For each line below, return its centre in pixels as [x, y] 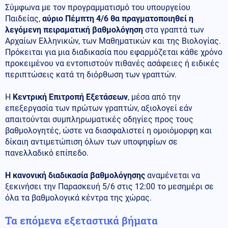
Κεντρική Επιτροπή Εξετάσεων [69, 97]
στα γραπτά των [174, 30]
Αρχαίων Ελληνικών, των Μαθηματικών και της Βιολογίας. [113, 41]
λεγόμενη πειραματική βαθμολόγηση [74, 30]
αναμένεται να [173, 175]
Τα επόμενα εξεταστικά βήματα [81, 220]
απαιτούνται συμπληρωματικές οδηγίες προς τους [99, 119]
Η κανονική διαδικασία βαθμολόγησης [75, 175]
